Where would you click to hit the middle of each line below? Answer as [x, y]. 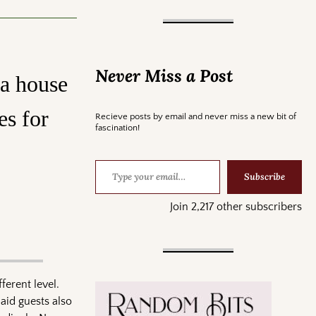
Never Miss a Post [164, 75]
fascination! [117, 127]
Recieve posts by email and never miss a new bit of [195, 116]
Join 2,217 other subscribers [236, 206]
